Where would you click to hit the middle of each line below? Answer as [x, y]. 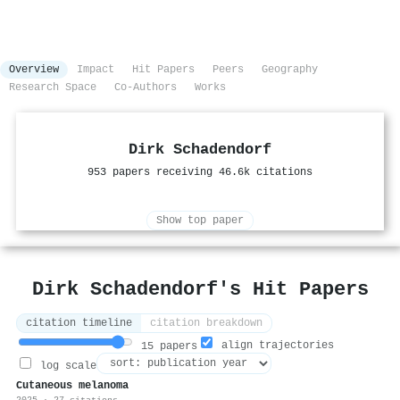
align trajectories [275, 346]
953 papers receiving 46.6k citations [200, 173]
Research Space [53, 88]
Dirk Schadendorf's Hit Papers [200, 290]
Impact [96, 70]
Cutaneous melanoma [72, 386]
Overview [34, 70]
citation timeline [79, 324]
